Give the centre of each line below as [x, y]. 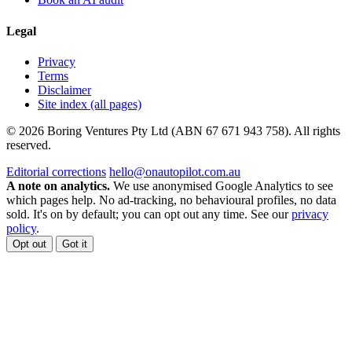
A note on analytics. [58, 185]
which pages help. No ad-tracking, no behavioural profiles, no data [171, 200]
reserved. [29, 145]
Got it [75, 244]
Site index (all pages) [90, 104]
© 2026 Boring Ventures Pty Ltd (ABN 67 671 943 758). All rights [173, 130]
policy [21, 228]
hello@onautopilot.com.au [175, 171]
